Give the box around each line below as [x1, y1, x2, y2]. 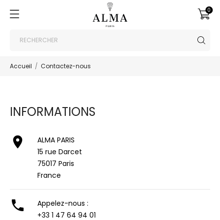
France [37, 170, 61, 180]
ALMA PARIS [37, 135, 75, 145]
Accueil [10, 62, 32, 70]
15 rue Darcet [37, 147, 82, 157]
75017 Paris [37, 159, 74, 168]
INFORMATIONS [10, 104, 96, 120]
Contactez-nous [41, 62, 91, 70]
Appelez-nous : [37, 198, 88, 208]
